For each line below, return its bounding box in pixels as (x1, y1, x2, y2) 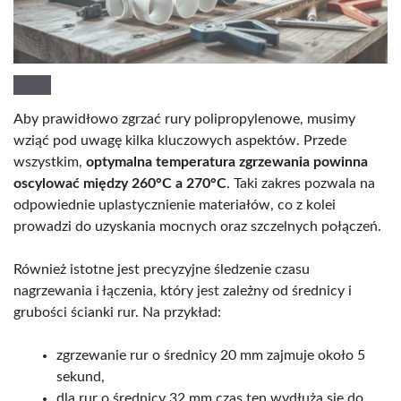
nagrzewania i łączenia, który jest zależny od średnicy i (13, 283, 352, 298)
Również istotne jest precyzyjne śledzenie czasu (13, 261, 310, 277)
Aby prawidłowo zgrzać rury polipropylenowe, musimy (13, 111, 355, 126)
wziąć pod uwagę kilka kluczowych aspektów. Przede (13, 132, 346, 148)
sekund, (56, 369, 105, 384)
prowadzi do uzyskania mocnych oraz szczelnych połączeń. (13, 218, 381, 234)
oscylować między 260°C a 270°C (13, 175, 226, 191)
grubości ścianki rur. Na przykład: (13, 304, 221, 320)
